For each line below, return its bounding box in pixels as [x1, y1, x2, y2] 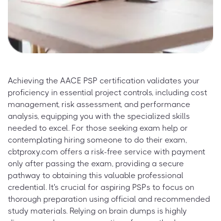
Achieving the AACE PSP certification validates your [8, 75, 200, 85]
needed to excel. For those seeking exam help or [8, 123, 188, 133]
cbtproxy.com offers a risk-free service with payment [8, 147, 205, 156]
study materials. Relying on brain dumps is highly [8, 206, 187, 216]
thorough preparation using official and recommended [8, 194, 210, 204]
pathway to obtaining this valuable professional [8, 170, 184, 180]
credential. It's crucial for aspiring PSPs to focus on [8, 182, 194, 192]
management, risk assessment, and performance [8, 99, 190, 109]
